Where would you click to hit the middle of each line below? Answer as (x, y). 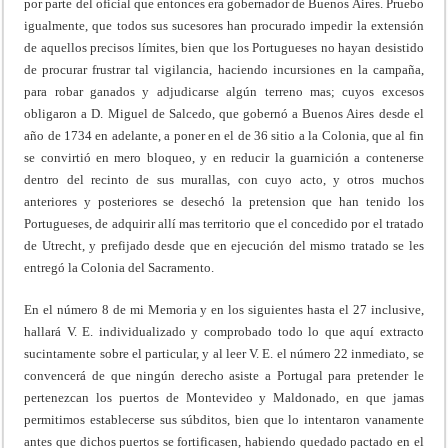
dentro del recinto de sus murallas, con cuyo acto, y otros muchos (224, 179)
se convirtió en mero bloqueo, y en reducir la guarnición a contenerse (224, 157)
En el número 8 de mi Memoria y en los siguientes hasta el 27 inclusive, (224, 309)
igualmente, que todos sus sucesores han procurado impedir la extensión (224, 25)
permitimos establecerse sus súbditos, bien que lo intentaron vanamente (224, 419)
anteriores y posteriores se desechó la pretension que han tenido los (224, 201)
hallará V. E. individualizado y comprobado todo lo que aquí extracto (224, 331)
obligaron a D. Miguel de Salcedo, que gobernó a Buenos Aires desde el (224, 113)
